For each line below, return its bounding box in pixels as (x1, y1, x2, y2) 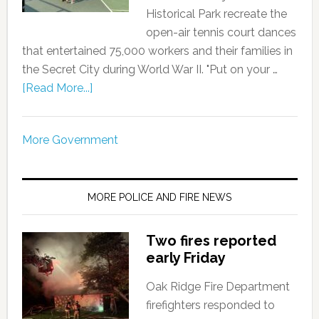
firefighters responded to (145, 298, 275, 312)
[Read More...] (21, 80, 93, 95)
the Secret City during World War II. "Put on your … (21, 62, 278, 76)
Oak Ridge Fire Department (145, 279, 290, 293)
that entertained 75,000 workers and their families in (21, 43, 293, 58)
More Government (21, 132, 118, 147)
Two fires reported (145, 231, 276, 249)
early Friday (145, 249, 226, 266)
